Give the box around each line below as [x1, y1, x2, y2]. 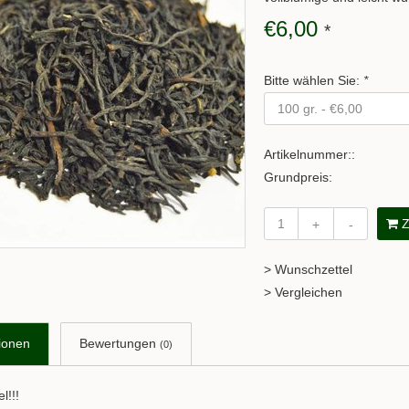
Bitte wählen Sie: [264, 73, 363, 88]
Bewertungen [79, 336, 160, 351]
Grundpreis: [264, 170, 332, 184]
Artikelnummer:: [264, 147, 355, 162]
